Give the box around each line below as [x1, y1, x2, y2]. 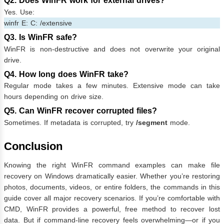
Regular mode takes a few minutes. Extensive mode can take [4, 81, 220, 90]
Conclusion [4, 140, 62, 153]
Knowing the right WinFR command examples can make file [4, 160, 220, 169]
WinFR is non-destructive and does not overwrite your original [4, 44, 220, 53]
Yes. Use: [4, 7, 34, 16]
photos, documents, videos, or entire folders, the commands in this [4, 182, 220, 191]
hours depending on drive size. [4, 92, 103, 101]
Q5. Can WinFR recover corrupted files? [4, 106, 157, 115]
